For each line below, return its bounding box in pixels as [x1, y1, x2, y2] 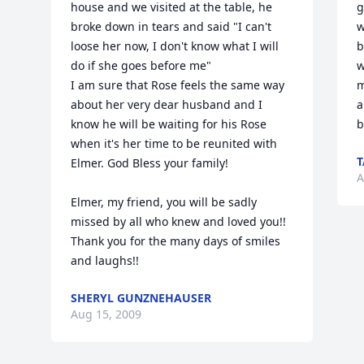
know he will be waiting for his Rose [71, 116, 267, 132]
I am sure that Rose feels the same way [71, 77, 285, 93]
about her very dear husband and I [71, 97, 263, 112]
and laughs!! [71, 253, 140, 268]
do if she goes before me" [71, 58, 212, 73]
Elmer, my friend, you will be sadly [71, 194, 258, 210]
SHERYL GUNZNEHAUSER [71, 290, 212, 305]
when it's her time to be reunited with [71, 136, 278, 151]
